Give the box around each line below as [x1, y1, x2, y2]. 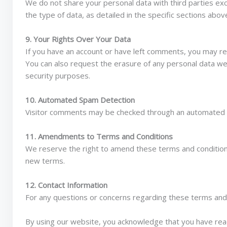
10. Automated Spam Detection [25, 95, 135, 105]
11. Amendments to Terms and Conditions [25, 131, 173, 141]
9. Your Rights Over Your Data [25, 34, 131, 44]
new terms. [25, 156, 65, 166]
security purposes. [25, 70, 90, 81]
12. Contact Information [25, 180, 107, 190]
